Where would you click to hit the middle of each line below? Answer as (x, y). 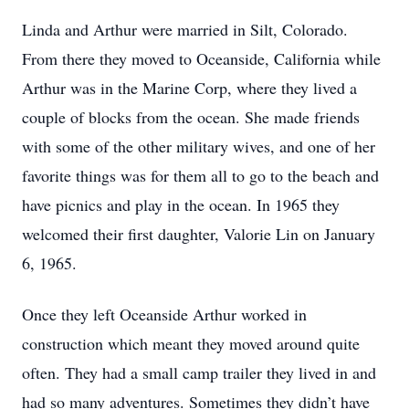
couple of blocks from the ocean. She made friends (191, 117)
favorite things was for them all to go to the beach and (200, 175)
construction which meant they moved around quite (191, 343)
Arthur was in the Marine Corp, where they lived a (189, 88)
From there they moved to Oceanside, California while (201, 58)
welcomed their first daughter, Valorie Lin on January (199, 234)
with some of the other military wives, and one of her (199, 146)
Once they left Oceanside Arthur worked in (164, 314)
